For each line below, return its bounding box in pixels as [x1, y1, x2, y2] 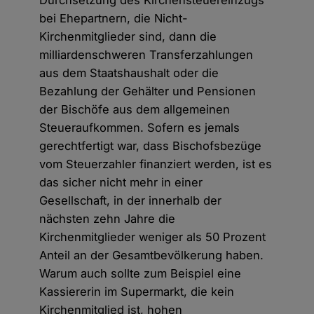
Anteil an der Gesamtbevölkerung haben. [39, 248, 264, 263]
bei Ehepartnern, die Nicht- [39, 11, 189, 26]
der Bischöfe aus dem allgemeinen [39, 102, 231, 117]
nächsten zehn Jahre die [39, 212, 176, 226]
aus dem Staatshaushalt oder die [39, 66, 219, 81]
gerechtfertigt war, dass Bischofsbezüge [39, 139, 262, 153]
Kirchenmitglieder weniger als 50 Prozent [39, 230, 266, 245]
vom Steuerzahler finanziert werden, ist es [39, 157, 273, 172]
